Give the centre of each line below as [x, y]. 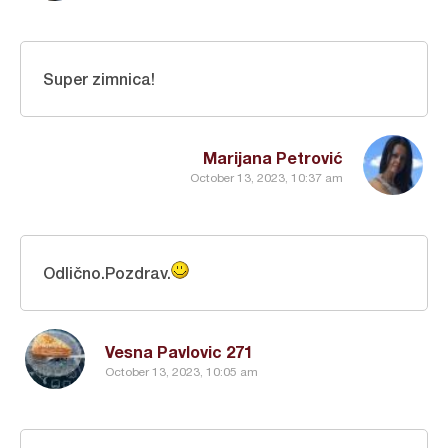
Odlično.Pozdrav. [107, 272]
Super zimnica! [99, 78]
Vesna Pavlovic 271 [179, 351]
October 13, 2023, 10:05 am [181, 371]
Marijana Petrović [273, 157]
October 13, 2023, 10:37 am [266, 177]
